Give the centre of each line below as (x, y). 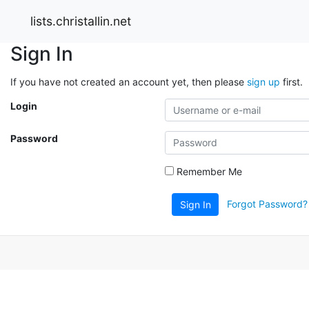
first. (291, 81)
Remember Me (208, 171)
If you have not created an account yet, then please (129, 81)
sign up (263, 81)
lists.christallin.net (81, 21)
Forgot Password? (267, 203)
